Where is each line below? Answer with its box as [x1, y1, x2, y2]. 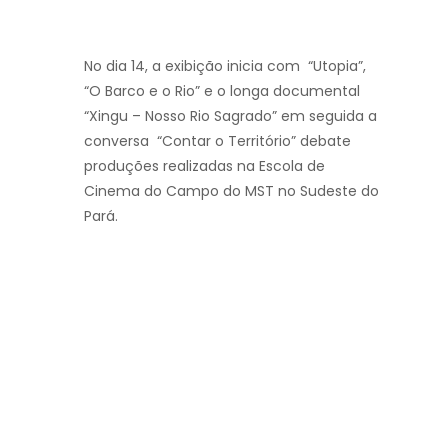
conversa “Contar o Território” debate [84, 130, 351, 151]
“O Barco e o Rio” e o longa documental [84, 80, 360, 101]
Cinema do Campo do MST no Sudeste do [84, 180, 379, 201]
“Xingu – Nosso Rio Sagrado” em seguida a [84, 105, 377, 126]
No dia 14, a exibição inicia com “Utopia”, [84, 55, 366, 76]
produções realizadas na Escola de [84, 155, 325, 176]
